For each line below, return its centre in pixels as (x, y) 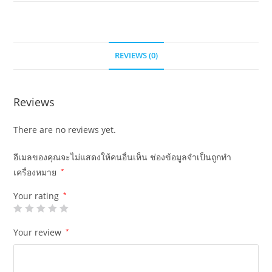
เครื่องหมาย (36, 172)
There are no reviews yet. (65, 130)
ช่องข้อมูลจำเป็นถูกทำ (191, 157)
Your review (39, 233)
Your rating (38, 196)
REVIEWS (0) (136, 56)
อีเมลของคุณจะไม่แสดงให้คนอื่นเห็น (81, 157)
